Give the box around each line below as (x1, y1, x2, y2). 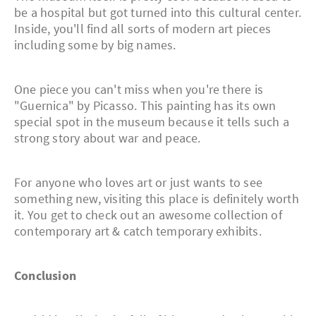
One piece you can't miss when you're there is (14, 81, 264, 98)
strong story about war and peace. (14, 130, 201, 147)
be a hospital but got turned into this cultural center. (14, 4, 302, 21)
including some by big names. (14, 37, 176, 54)
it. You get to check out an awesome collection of (14, 207, 282, 224)
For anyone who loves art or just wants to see (14, 174, 263, 191)
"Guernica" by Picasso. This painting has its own (14, 97, 276, 114)
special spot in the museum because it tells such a (14, 114, 290, 130)
